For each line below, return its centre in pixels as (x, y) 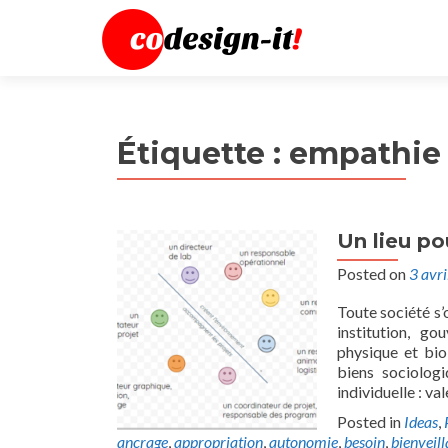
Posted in (370, 421)
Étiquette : (203, 153)
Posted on (373, 273)
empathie (365, 153)
